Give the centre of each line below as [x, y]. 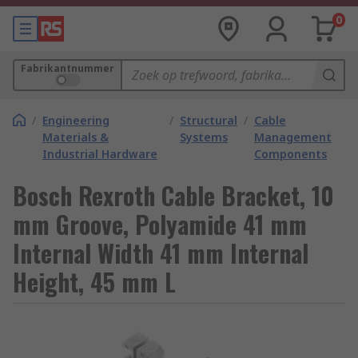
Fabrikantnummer [68, 68]
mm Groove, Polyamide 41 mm [160, 224]
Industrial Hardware [100, 154]
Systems [204, 137]
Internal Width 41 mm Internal [161, 253]
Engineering [76, 120]
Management [293, 137]
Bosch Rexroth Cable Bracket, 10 [173, 195]
